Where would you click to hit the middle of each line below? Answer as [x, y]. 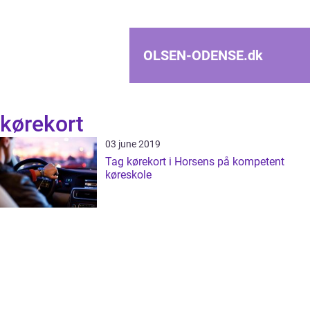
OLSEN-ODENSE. [195, 55]
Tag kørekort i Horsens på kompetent [195, 162]
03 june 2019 [133, 144]
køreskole [128, 175]
